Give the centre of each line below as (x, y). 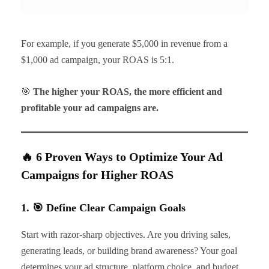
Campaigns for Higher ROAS (97, 174)
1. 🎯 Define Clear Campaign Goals (103, 207)
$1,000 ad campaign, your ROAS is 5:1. (98, 59)
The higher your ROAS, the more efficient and (128, 91)
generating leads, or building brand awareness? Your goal (129, 250)
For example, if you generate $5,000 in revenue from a (124, 43)
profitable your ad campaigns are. (90, 107)
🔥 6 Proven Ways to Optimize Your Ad (122, 156)
